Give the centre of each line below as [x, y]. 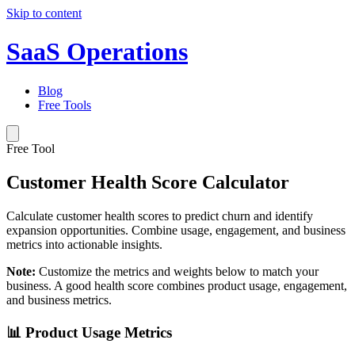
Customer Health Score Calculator [148, 182]
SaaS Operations [97, 52]
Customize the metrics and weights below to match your [177, 271]
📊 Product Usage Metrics [89, 333]
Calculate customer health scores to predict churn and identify [160, 216]
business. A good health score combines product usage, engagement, [177, 285]
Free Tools [65, 105]
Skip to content [44, 13]
